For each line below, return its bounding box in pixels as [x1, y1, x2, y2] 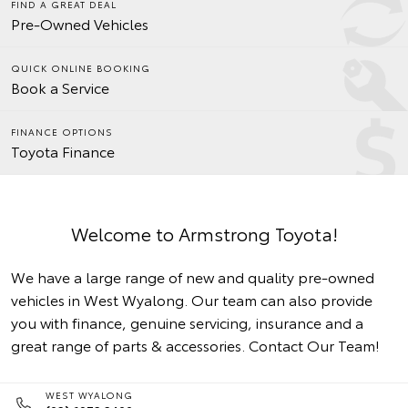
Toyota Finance [11, 140, 115, 161]
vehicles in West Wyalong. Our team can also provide [11, 289, 372, 310]
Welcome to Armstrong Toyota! [70, 220, 338, 246]
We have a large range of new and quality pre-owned [11, 266, 374, 287]
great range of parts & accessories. [11, 334, 249, 355]
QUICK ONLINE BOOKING [11, 61, 150, 75]
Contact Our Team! [249, 334, 380, 355]
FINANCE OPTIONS [11, 125, 113, 138]
